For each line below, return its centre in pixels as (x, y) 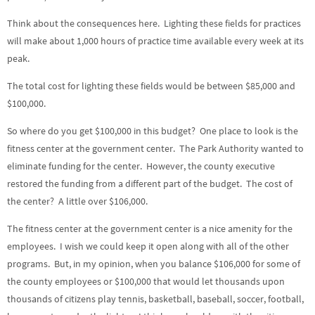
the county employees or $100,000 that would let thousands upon (146, 281)
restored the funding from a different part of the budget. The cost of (150, 184)
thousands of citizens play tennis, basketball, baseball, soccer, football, (155, 299)
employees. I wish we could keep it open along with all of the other (148, 246)
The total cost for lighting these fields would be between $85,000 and (151, 86)
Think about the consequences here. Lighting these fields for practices (154, 23)
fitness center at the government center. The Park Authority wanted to (155, 148)
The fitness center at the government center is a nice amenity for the (150, 229)
